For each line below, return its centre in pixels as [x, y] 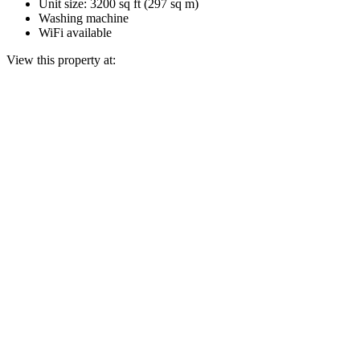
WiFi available [75, 32]
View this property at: [61, 59]
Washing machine [84, 18]
